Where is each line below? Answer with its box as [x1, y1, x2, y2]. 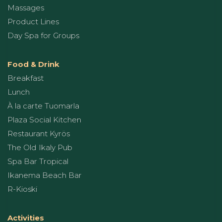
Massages [7, 2, 44, 12]
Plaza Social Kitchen [7, 114, 81, 124]
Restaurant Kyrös [7, 128, 70, 138]
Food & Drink [7, 59, 59, 69]
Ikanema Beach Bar [7, 170, 82, 180]
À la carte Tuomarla [7, 101, 79, 111]
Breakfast [7, 73, 44, 83]
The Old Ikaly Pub [7, 142, 72, 152]
